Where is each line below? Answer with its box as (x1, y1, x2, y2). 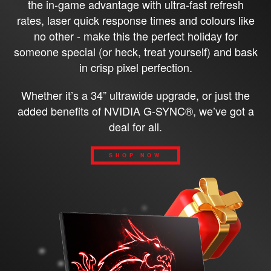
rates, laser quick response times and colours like (16, 12, 255, 28)
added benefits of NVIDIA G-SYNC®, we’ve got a (17, 103, 254, 119)
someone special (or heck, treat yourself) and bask (13, 44, 258, 60)
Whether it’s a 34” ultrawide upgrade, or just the (21, 87, 250, 103)
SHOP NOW (109, 151, 162, 160)
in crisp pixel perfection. (79, 59, 192, 76)
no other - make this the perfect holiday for (33, 28, 238, 44)
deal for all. (109, 119, 162, 135)
